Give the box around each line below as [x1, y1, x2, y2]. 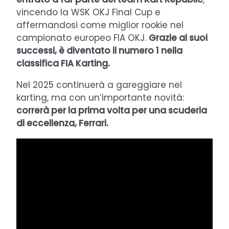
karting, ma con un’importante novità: [16, 91, 184, 104]
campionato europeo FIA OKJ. [16, 31, 149, 44]
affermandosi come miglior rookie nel [16, 18, 184, 31]
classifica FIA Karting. [16, 57, 110, 70]
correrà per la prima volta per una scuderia [16, 104, 207, 117]
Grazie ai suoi [149, 31, 208, 44]
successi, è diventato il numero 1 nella [16, 44, 182, 57]
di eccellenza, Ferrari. [16, 117, 108, 129]
